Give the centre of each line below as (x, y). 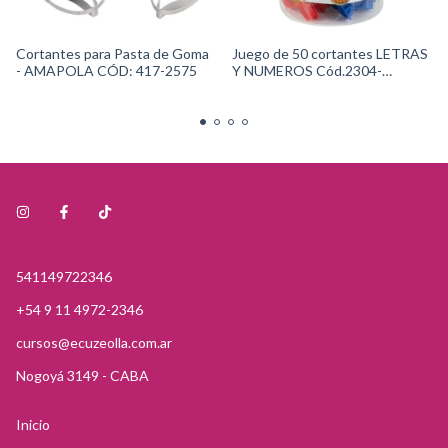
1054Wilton (269, 87)
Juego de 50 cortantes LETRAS (330, 53)
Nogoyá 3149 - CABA (82, 375)
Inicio (33, 424)
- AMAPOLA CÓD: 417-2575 (106, 70)
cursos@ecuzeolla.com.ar (94, 342)
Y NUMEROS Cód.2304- (307, 70)
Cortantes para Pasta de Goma (112, 53)
